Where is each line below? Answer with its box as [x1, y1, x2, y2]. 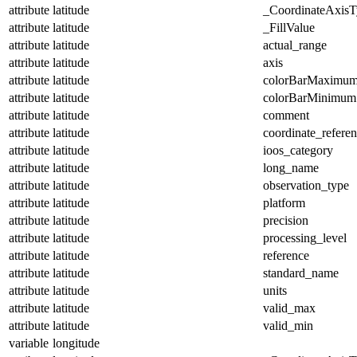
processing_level [263, 230, 347, 245]
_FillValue [263, 20, 315, 34]
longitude [53, 335, 100, 350]
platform [263, 195, 305, 210]
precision [263, 213, 308, 227]
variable [9, 335, 49, 350]
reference [263, 248, 309, 262]
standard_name [263, 265, 339, 280]
